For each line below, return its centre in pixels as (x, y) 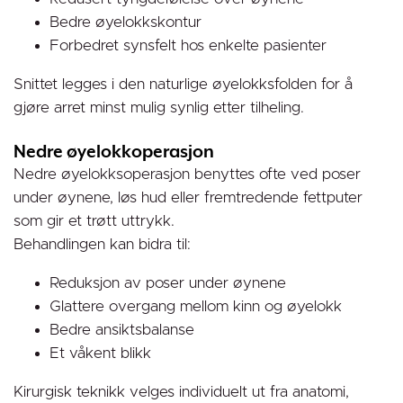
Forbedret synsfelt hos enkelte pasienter (188, 45)
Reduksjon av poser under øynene (168, 283)
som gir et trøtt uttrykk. (94, 221)
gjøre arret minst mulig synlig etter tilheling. (159, 107)
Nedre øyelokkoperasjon (114, 153)
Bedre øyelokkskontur (125, 22)
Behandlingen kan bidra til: (102, 244)
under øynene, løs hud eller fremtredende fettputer (188, 197)
